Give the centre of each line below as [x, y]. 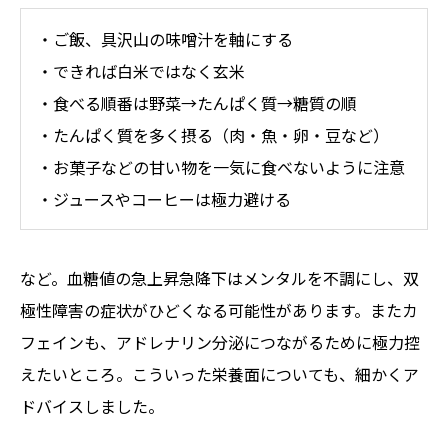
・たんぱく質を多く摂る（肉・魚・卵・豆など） [213, 134]
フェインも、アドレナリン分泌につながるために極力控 [220, 342]
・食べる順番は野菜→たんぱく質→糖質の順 [197, 102]
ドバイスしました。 [92, 406]
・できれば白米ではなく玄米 [141, 70]
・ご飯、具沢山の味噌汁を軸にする [165, 38]
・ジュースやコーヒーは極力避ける [164, 198]
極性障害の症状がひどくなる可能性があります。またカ [219, 310]
